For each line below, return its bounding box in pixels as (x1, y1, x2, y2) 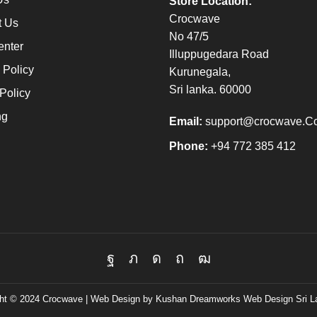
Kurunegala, (169, 65, 231, 78)
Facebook (109, 260, 171, 277)
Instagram (155, 260, 219, 277)
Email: (169, 115, 202, 127)
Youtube (203, 260, 254, 277)
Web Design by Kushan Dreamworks (91, 293, 241, 304)
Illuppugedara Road (169, 47, 269, 60)
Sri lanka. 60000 (169, 83, 251, 96)
